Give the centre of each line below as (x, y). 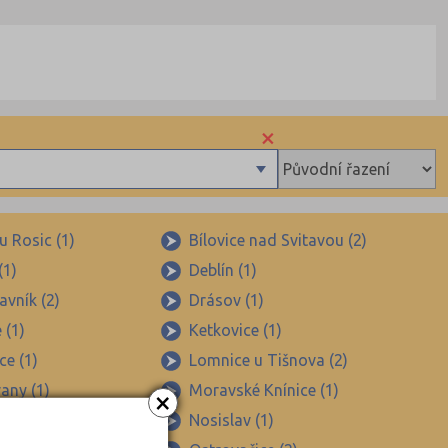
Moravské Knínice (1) (263, 390)
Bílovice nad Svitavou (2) (277, 240)
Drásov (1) (226, 300)
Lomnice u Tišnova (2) (268, 360)
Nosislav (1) (231, 420)
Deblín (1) (222, 270)
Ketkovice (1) (235, 330)
